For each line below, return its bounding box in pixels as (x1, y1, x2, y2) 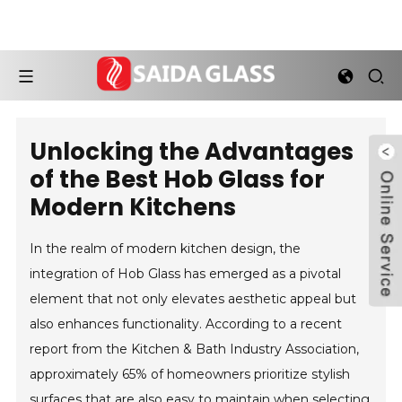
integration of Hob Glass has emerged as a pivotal (30, 266, 342, 282)
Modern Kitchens (30, 191, 237, 223)
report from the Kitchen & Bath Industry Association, (30, 341, 360, 357)
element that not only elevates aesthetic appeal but (30, 291, 357, 307)
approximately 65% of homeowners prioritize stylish (30, 366, 351, 382)
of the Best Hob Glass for (30, 163, 326, 196)
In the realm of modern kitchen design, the (30, 240, 301, 257)
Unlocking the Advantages (30, 135, 354, 168)
